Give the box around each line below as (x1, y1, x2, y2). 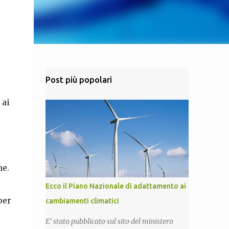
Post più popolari (45, 75, 112, 84)
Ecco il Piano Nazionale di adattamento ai (45, 182, 186, 190)
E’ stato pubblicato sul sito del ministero (45, 217, 173, 226)
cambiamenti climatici (45, 197, 119, 205)
